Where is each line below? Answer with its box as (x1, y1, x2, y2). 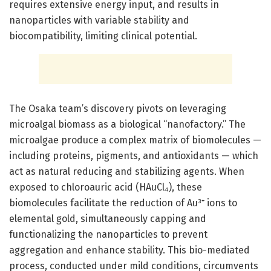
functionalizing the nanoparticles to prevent (9, 228, 207, 240)
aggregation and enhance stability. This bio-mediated (9, 244, 250, 256)
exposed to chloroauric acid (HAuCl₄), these (9, 181, 202, 193)
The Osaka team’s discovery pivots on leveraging (9, 102, 226, 114)
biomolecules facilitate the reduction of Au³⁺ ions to (9, 197, 237, 209)
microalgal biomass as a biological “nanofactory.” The (9, 118, 246, 130)
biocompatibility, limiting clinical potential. (9, 30, 197, 42)
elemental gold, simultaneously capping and (9, 212, 206, 224)
